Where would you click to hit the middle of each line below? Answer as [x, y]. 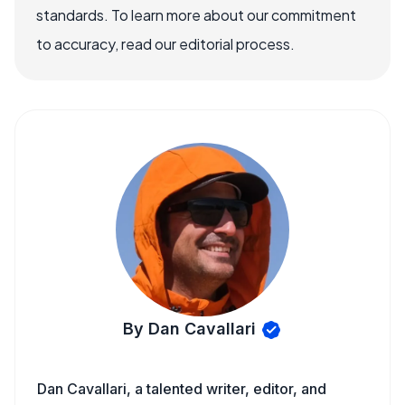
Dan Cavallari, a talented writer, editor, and [182, 389]
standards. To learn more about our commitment [196, 15]
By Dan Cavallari [189, 329]
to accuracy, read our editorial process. [165, 44]
